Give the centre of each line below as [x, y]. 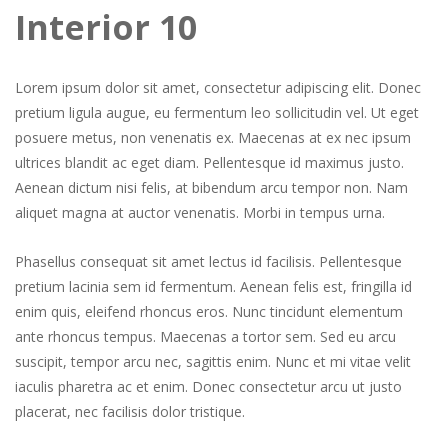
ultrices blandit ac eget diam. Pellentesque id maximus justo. [209, 162]
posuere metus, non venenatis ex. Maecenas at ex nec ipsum [213, 137]
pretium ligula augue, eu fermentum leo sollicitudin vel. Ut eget [217, 112]
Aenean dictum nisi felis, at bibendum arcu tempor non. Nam [211, 187]
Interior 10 [106, 27]
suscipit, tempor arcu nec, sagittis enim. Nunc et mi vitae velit [213, 361]
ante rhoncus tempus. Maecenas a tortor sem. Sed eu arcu [205, 336]
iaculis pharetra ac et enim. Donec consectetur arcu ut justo [208, 386]
